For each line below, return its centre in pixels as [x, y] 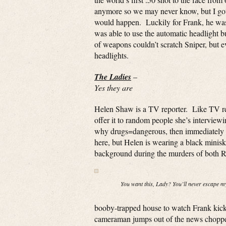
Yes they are [114, 88]
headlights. [111, 55]
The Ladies [113, 77]
